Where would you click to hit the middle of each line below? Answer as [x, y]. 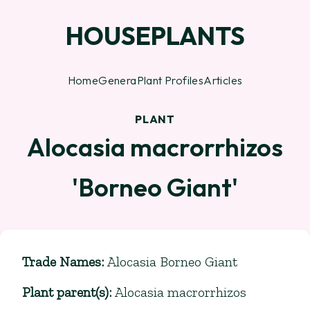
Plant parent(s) [65, 292]
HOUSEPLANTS [155, 36]
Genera [118, 80]
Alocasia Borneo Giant [172, 262]
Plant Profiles [170, 80]
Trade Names [62, 262]
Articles [223, 80]
